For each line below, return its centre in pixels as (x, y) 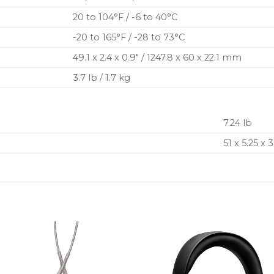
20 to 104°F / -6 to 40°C (125, 17)
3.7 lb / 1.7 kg (102, 78)
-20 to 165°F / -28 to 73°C (129, 38)
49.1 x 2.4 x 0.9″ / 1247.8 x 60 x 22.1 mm (157, 58)
